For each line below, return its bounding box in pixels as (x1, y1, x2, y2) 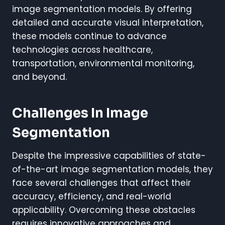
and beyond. (12, 70, 67, 83)
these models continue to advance (12, 30, 167, 42)
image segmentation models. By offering (12, 3, 192, 15)
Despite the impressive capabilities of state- (12, 149, 206, 162)
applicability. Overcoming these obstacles (12, 203, 195, 216)
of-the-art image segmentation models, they (12, 163, 213, 175)
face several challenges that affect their (12, 176, 191, 189)
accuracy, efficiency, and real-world (12, 190, 171, 202)
